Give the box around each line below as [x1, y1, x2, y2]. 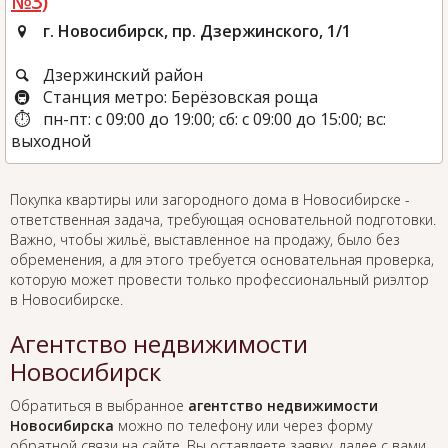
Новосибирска [10, 416, 114, 436]
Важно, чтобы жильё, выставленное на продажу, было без [10, 230, 400, 250]
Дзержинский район [43, 64, 204, 87]
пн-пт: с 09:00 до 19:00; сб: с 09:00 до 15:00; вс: [43, 108, 387, 131]
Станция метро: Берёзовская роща [43, 86, 319, 109]
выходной [11, 130, 91, 153]
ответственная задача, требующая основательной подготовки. [10, 210, 436, 230]
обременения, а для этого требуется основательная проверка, [10, 250, 434, 270]
